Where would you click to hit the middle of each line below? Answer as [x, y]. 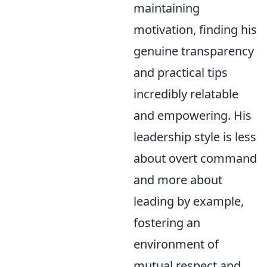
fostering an [167, 223]
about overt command [195, 158]
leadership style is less [195, 137]
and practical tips [181, 72]
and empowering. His [193, 115]
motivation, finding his [195, 30]
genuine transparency [194, 51]
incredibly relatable [186, 94]
